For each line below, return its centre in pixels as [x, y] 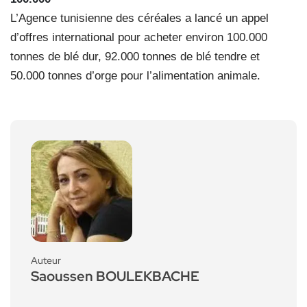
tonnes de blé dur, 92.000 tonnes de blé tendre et [135, 57]
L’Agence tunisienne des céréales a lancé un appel [139, 19]
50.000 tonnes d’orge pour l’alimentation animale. [135, 76]
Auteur [46, 261]
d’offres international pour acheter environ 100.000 [139, 38]
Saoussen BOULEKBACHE [115, 277]
